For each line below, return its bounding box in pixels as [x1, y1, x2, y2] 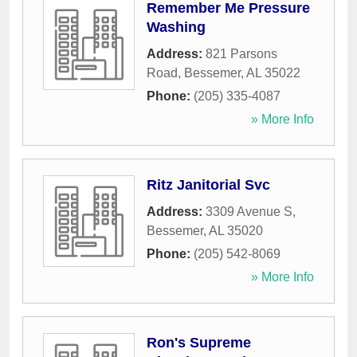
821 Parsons [206, 47, 277, 61]
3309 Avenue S [206, 205, 292, 219]
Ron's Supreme [147, 335, 251, 351]
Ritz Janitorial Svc [147, 177, 270, 194]
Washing [147, 19, 206, 36]
